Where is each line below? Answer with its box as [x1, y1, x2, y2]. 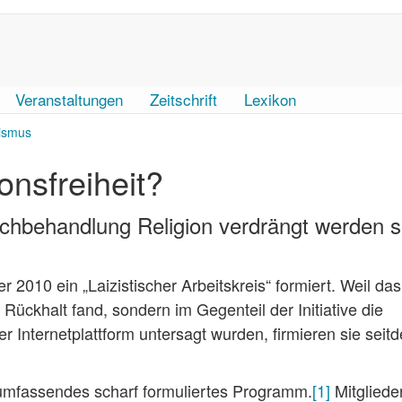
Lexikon [244, 88, 296, 110]
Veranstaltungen [15, 88, 123, 110]
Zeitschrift [150, 88, 217, 110]
